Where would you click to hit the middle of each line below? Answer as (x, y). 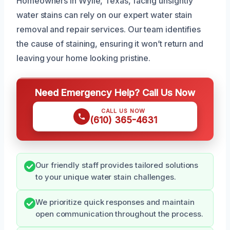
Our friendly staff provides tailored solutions (117, 166)
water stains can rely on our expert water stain (104, 15)
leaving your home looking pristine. (84, 58)
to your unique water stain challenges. (106, 177)
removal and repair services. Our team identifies (109, 30)
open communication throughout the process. (119, 214)
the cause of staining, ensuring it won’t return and (110, 44)
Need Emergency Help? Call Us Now (115, 93)
